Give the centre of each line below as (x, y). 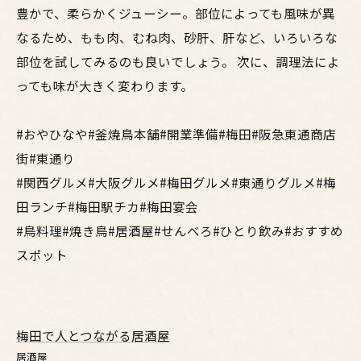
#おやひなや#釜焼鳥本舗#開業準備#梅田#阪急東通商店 (176, 134)
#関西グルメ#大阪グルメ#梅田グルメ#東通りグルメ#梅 (176, 182)
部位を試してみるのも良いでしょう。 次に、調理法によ (178, 61)
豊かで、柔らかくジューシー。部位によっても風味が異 (176, 13)
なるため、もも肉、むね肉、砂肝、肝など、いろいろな (177, 37)
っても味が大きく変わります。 (105, 85)
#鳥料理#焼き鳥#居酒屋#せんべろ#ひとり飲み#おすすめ (180, 230)
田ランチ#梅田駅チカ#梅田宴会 (107, 206)
